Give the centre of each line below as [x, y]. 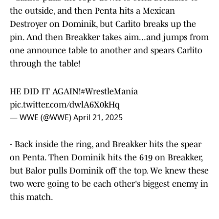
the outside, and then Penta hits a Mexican [92, 11]
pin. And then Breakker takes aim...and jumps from [109, 37]
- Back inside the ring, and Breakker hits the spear [106, 144]
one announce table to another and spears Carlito [106, 51]
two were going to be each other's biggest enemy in [109, 184]
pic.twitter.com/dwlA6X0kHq [65, 105]
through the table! [45, 64]
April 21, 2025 [98, 118]
